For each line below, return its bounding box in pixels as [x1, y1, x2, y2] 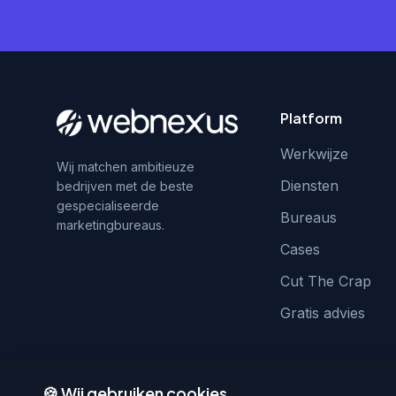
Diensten [279, 177, 339, 194]
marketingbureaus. [57, 217, 164, 232]
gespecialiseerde [57, 198, 159, 213]
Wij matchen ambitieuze [57, 159, 194, 174]
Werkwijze [279, 145, 348, 163]
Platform [279, 109, 342, 127]
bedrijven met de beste [57, 179, 194, 194]
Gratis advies [279, 304, 365, 322]
